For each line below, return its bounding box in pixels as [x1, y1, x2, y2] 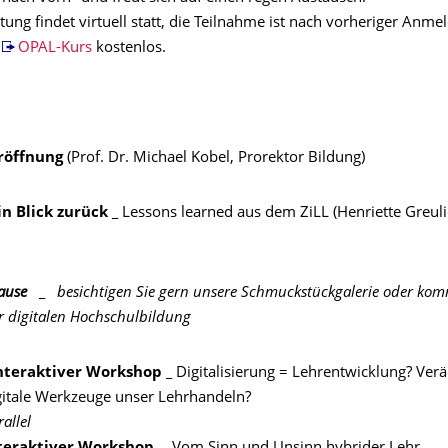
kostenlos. [95, 41, 166, 56]
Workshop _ [86, 366, 172, 381]
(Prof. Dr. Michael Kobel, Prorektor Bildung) [67, 151, 365, 166]
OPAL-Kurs [17, 41, 96, 56]
